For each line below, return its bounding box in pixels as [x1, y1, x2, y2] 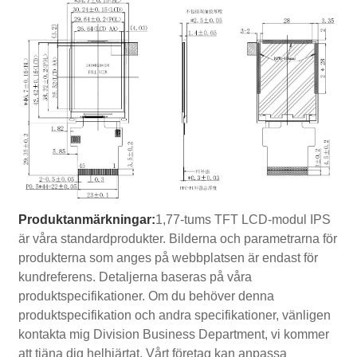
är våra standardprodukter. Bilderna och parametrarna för [18, 232, 338, 246]
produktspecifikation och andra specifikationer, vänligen [18, 308, 331, 323]
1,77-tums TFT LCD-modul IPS [155, 213, 331, 227]
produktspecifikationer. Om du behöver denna [18, 289, 275, 304]
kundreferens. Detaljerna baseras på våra [18, 270, 253, 284]
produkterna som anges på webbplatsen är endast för [18, 251, 319, 265]
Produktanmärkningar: [18, 213, 156, 227]
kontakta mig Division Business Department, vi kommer [18, 328, 330, 342]
